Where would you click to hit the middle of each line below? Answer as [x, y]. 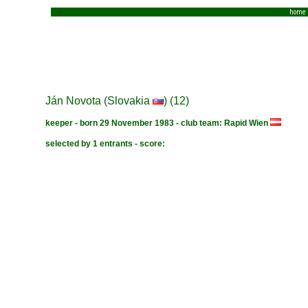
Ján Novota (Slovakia [99, 101]
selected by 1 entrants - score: [106, 143]
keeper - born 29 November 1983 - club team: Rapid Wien [158, 123]
